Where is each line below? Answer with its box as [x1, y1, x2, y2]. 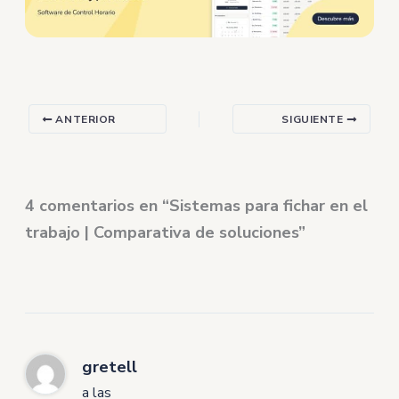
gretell [82, 355, 138, 379]
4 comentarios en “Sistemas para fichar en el [25, 195, 369, 217]
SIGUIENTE [281, 112, 347, 127]
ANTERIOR [52, 112, 117, 127]
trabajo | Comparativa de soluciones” [25, 222, 306, 244]
